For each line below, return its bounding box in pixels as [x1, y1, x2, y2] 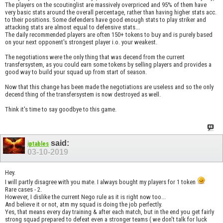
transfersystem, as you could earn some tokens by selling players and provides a [5, 61, 212, 69]
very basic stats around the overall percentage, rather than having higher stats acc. [5, 8, 217, 16]
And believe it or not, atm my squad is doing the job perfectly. [5, 200, 162, 208]
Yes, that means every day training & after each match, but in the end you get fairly [5, 208, 214, 216]
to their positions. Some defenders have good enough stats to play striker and [5, 16, 206, 24]
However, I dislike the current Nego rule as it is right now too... [5, 193, 166, 201]
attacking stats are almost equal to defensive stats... [5, 23, 140, 31]
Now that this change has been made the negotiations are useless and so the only [5, 83, 214, 91]
